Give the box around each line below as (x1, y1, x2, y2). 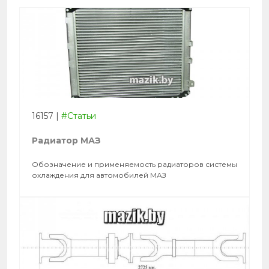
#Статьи (61, 110, 96, 122)
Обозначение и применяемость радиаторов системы (32, 160, 237, 169)
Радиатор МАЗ (32, 135, 101, 147)
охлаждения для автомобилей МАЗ (32, 171, 166, 180)
